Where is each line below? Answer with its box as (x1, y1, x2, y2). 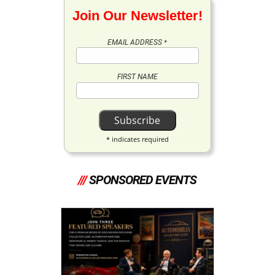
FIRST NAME (117, 72, 158, 82)
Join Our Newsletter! (72, 7, 203, 23)
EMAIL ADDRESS (107, 37, 165, 47)
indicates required (109, 134, 169, 144)
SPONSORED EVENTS (89, 172, 197, 187)
